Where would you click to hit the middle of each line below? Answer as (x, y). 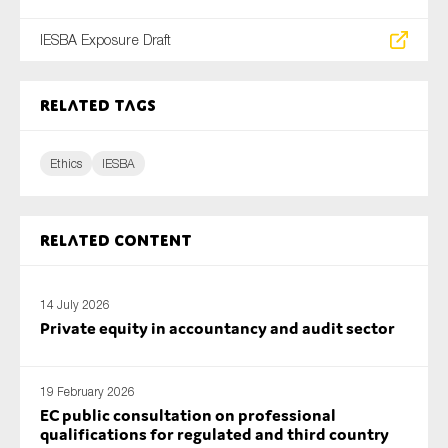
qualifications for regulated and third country (214, 434)
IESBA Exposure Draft (105, 39)
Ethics (66, 163)
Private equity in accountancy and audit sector (217, 327)
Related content (116, 240)
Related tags (98, 105)
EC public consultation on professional (188, 415)
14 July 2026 (75, 304)
